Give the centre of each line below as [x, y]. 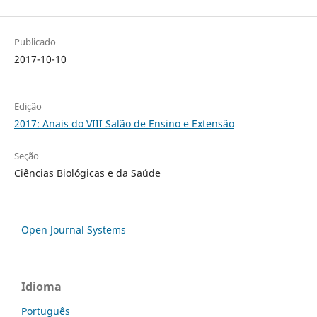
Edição [28, 106]
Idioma [41, 286]
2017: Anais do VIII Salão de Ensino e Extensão [124, 123]
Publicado [35, 41]
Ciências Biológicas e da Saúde [87, 173]
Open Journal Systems [74, 229]
